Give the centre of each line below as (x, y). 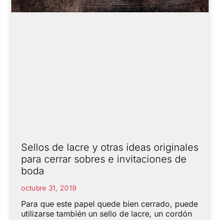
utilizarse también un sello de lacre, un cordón (107, 213)
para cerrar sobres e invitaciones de (104, 159)
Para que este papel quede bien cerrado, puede (110, 204)
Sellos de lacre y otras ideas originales (110, 147)
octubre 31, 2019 (49, 188)
